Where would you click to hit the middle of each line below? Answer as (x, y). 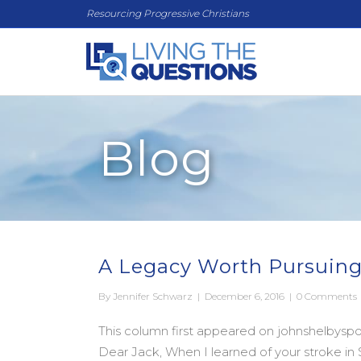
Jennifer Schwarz (153, 296)
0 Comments (327, 296)
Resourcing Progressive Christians (168, 13)
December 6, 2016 (246, 296)
